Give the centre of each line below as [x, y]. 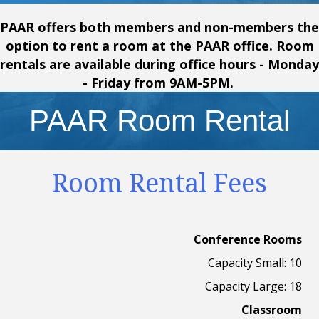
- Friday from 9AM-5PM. [159, 83]
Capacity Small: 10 [255, 263]
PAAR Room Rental [159, 121]
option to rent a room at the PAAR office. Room [159, 46]
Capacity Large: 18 [253, 287]
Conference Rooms [248, 240]
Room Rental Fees [159, 183]
